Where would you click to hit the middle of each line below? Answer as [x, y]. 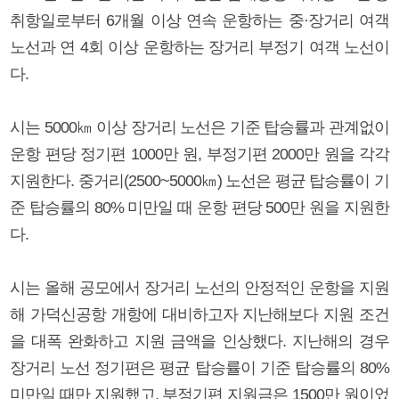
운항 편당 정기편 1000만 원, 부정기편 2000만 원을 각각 [199, 154]
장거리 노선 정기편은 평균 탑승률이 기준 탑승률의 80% [199, 367]
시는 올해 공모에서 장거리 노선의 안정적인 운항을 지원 [199, 287]
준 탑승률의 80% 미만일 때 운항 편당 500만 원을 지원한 [199, 207]
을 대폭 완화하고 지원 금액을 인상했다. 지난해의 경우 [199, 341]
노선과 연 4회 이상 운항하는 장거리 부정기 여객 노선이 [199, 47]
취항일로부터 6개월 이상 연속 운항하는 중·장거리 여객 [199, 20]
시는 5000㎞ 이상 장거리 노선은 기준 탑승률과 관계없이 [199, 127]
